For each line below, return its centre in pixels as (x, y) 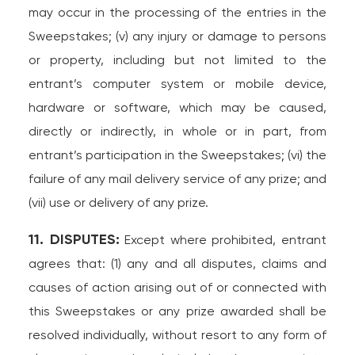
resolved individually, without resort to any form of (177, 335)
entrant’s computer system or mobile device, (177, 84)
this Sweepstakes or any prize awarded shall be (177, 311)
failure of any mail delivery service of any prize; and (177, 179)
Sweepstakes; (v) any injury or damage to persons (177, 36)
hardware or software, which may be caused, (177, 107)
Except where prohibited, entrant (223, 240)
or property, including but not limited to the (177, 60)
